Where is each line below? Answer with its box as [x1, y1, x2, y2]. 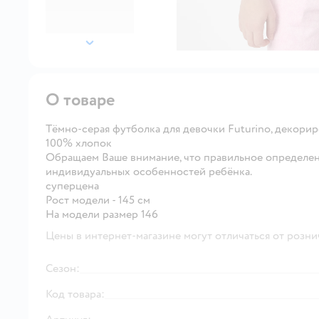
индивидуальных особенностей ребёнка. [46, 164, 252, 179]
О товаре [46, 88, 115, 111]
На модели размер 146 [46, 206, 158, 221]
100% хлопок [46, 135, 112, 150]
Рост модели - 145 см [46, 192, 150, 207]
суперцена [46, 178, 99, 193]
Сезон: [46, 261, 80, 276]
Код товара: [46, 286, 105, 301]
